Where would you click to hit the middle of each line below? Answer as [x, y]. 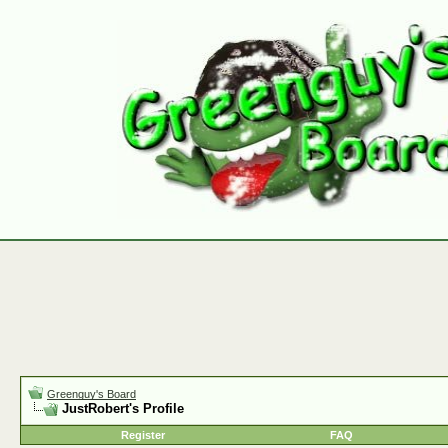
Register [143, 435]
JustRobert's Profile [123, 408]
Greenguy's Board [91, 394]
